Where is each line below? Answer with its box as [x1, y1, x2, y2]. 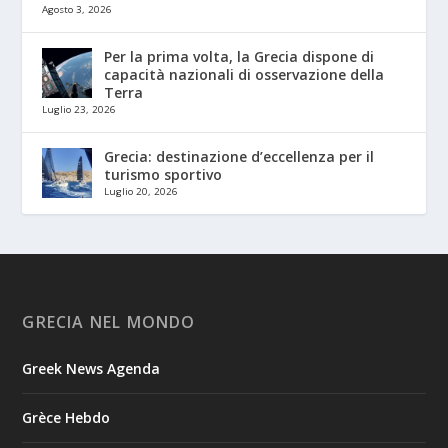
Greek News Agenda [22, 358, 161, 378]
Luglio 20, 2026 [104, 184, 179, 198]
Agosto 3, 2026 [42, 2, 113, 16]
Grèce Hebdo [22, 407, 111, 427]
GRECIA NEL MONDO [22, 310, 196, 333]
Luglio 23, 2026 [42, 102, 117, 116]
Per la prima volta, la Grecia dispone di [104, 46, 375, 66]
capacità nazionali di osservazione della [104, 64, 385, 84]
